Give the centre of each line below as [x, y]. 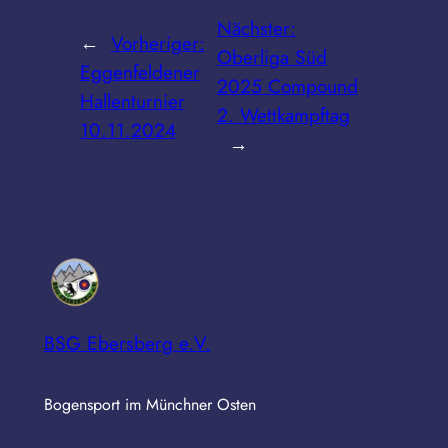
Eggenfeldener [139, 71]
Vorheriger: [157, 42]
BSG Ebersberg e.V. [127, 343]
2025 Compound [287, 86]
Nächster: [256, 28]
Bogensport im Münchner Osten [149, 405]
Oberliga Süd [271, 57]
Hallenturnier [132, 100]
